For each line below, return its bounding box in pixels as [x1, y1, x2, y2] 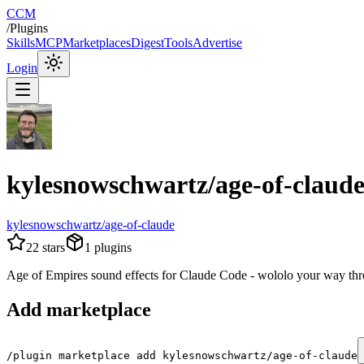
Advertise [193, 36, 242, 50]
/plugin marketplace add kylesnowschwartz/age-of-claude [6, 349, 357, 362]
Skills [6, 36, 35, 50]
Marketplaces [63, 36, 131, 50]
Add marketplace [6, 298, 151, 320]
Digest [131, 36, 164, 50]
